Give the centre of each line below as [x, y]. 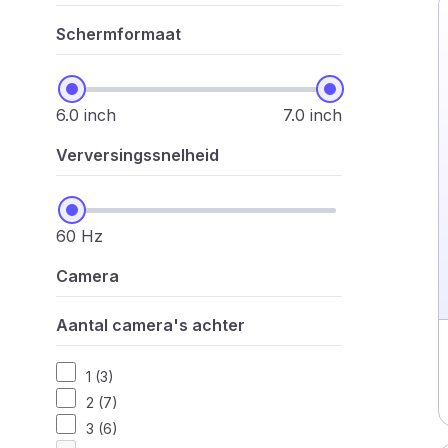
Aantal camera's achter [150, 325]
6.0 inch [86, 115]
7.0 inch [312, 115]
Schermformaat [118, 34]
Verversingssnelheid [137, 155]
